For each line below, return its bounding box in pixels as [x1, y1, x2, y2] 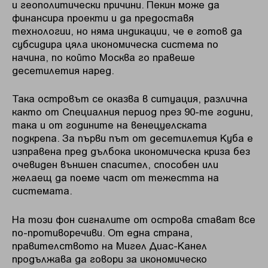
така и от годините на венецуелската [12, 118, 207, 131]
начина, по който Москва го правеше [12, 50, 195, 63]
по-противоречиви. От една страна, [12, 226, 193, 238]
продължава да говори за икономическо [12, 252, 207, 264]
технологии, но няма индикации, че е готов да [12, 24, 242, 36]
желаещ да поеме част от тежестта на [12, 171, 219, 184]
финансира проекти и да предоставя [12, 11, 194, 23]
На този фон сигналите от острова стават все [12, 212, 255, 225]
